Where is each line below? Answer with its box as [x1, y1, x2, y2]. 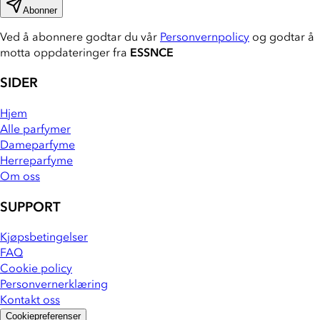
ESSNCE [130, 44, 174, 61]
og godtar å [249, 29, 314, 45]
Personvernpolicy [160, 29, 249, 45]
